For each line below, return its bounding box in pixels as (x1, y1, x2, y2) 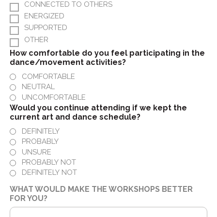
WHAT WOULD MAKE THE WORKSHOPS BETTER (10, 185, 193, 194)
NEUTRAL (22, 82, 55, 92)
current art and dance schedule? (10, 112, 140, 122)
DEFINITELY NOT (22, 168, 77, 177)
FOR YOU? (10, 194, 47, 203)
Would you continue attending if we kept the (10, 103, 187, 112)
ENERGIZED (24, 11, 64, 20)
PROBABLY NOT (22, 158, 76, 167)
